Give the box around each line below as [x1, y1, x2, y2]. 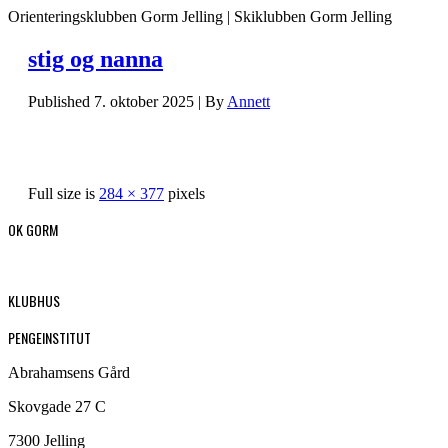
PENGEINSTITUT [8, 326, 91, 348]
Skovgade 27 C [8, 397, 106, 415]
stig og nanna [28, 45, 163, 72]
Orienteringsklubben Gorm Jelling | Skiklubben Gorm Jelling [8, 8, 392, 25]
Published [28, 92, 90, 110]
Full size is [28, 184, 99, 202]
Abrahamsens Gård [8, 363, 130, 381]
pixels [164, 184, 205, 202]
